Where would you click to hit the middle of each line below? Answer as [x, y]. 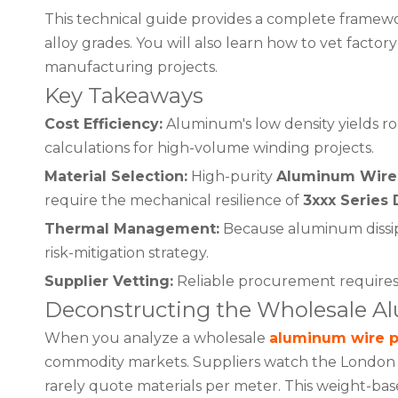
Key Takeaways [124, 96]
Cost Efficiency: [103, 124]
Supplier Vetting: [109, 281]
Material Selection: [116, 176]
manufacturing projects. [131, 67]
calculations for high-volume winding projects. [209, 148]
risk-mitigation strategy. [127, 253]
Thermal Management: [132, 229]
